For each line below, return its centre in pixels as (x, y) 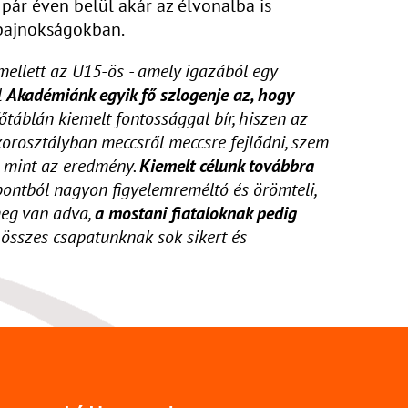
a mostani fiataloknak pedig (196, 213)
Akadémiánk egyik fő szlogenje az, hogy (150, 94)
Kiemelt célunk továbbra (227, 165)
